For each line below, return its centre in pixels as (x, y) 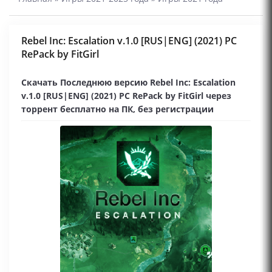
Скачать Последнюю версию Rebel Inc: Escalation (128, 82)
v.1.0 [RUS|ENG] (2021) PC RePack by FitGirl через (126, 96)
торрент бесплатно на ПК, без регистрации (117, 109)
